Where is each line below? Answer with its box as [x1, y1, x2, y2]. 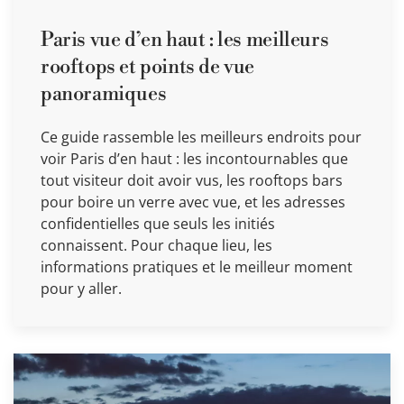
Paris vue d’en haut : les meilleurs [41, 27, 329, 52]
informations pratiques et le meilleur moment [41, 256, 353, 277]
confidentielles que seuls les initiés [41, 213, 275, 234]
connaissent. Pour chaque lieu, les [41, 234, 272, 255]
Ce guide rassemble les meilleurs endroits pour [41, 126, 362, 147]
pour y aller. [41, 278, 122, 298]
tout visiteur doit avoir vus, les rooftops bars [41, 170, 343, 190]
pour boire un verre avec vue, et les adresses [41, 191, 345, 212]
